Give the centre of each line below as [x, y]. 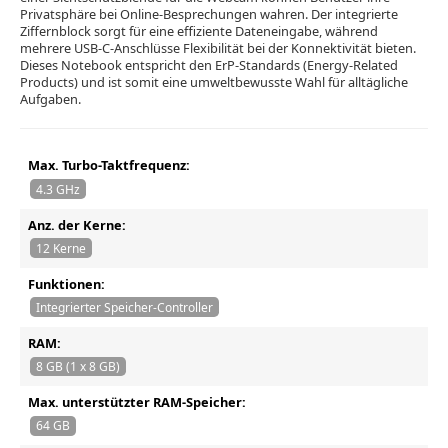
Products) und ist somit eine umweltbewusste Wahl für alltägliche [214, 82]
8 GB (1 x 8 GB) [77, 367]
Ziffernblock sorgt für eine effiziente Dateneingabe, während [199, 31]
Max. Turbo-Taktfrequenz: [109, 165]
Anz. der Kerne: [77, 224]
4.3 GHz [57, 189]
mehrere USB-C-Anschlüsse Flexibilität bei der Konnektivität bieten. [218, 48]
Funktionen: [66, 283]
